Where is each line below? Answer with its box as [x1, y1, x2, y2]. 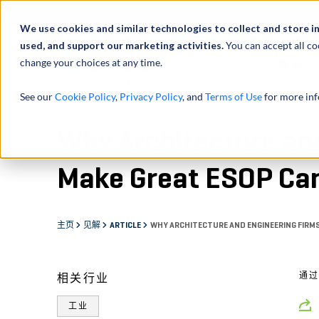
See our [20, 90, 55, 103]
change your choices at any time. [20, 56, 162, 68]
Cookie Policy [55, 90, 115, 103]
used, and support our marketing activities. [20, 39, 226, 51]
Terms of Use [205, 90, 262, 103]
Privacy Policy [120, 90, 182, 103]
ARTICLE [110, 221, 142, 230]
